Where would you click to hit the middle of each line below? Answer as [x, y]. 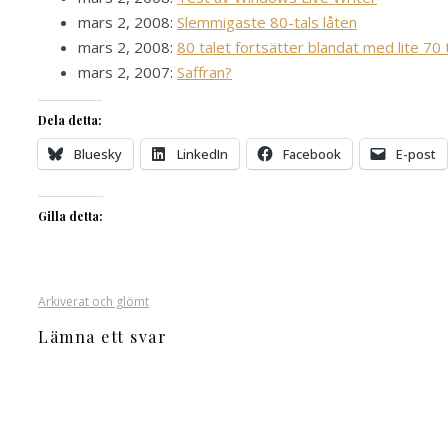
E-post [416, 154]
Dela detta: [70, 120]
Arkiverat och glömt [93, 302]
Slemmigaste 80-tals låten [267, 22]
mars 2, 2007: [127, 72]
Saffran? [204, 72]
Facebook [312, 154]
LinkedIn [202, 154]
